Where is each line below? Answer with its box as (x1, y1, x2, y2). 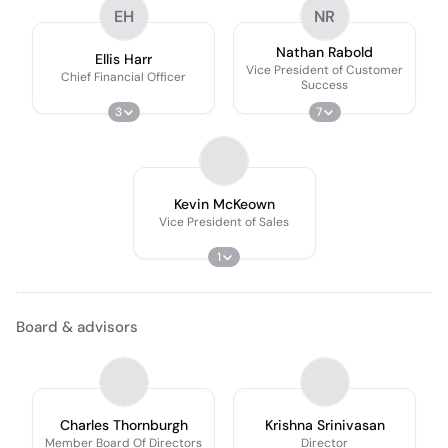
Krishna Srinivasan (264, 416, 385, 434)
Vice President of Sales (159, 214, 289, 230)
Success (301, 76, 348, 93)
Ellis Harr (95, 50, 152, 68)
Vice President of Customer (246, 61, 403, 78)
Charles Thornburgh (59, 416, 188, 434)
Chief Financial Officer (61, 69, 186, 85)
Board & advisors (16, 317, 138, 337)
